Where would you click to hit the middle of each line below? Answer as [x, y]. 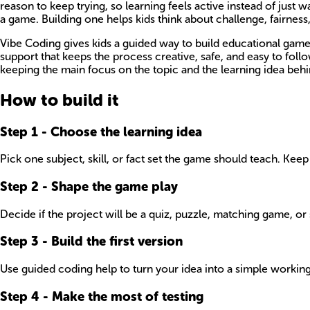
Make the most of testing [128, 296]
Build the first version [117, 241]
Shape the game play [115, 186]
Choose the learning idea [126, 131]
